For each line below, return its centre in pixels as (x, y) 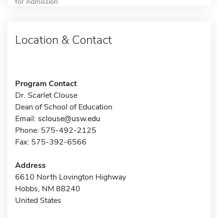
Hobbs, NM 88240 (48, 189)
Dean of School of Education (64, 107)
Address (30, 165)
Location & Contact (64, 40)
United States (38, 200)
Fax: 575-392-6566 (51, 142)
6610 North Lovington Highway (71, 177)
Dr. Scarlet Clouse (46, 95)
